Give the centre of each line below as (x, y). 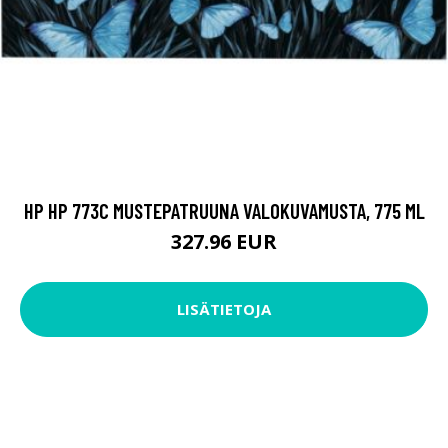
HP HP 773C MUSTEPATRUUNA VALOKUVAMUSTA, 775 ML (224, 210)
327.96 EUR (224, 241)
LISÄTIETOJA (224, 309)
